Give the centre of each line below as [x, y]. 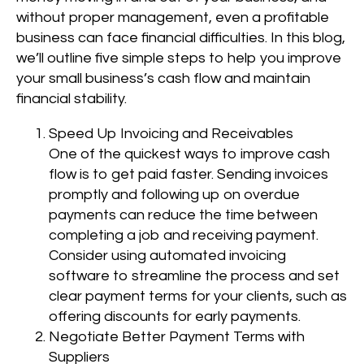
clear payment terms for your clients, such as [198, 297]
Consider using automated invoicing [167, 256]
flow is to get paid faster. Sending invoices [188, 175]
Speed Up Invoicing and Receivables [171, 134]
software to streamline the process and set [194, 276]
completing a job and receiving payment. [184, 236]
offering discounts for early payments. [175, 317]
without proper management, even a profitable [173, 18]
